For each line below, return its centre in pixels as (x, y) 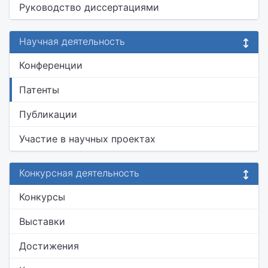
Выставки (42, 221)
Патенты (39, 90)
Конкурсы (42, 197)
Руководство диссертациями (89, 7)
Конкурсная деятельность (79, 173)
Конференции (51, 65)
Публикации (48, 114)
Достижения (49, 246)
